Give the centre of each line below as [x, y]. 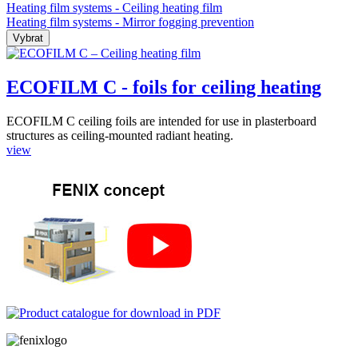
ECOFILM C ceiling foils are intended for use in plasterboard [161, 121]
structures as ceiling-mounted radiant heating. [120, 135]
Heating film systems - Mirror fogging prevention [130, 22]
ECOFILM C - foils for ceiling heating [164, 87]
